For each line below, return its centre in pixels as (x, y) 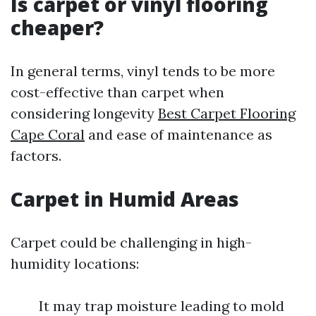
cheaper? (57, 28)
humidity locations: (75, 263)
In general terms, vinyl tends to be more (143, 71)
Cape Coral (48, 134)
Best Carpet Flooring (227, 113)
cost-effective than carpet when (117, 92)
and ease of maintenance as (178, 134)
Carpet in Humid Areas (125, 199)
